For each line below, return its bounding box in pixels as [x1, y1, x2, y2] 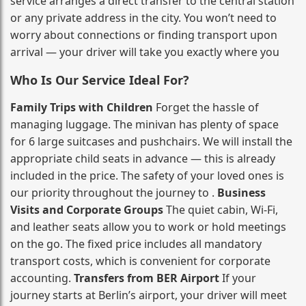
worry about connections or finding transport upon [10, 27, 277, 42]
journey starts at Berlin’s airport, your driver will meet [10, 287, 287, 303]
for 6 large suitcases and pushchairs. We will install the [10, 133, 292, 149]
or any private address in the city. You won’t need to [10, 10, 277, 25]
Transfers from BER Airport [74, 270, 219, 286]
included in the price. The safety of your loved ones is [10, 167, 284, 183]
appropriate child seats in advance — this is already [10, 150, 275, 166]
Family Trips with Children [10, 99, 153, 115]
